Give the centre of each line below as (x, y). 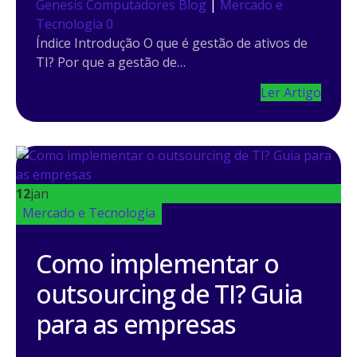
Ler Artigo (291, 92)
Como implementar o (157, 263)
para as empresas (136, 324)
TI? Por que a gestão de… (111, 62)
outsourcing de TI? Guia (170, 293)
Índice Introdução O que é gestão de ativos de (172, 43)
